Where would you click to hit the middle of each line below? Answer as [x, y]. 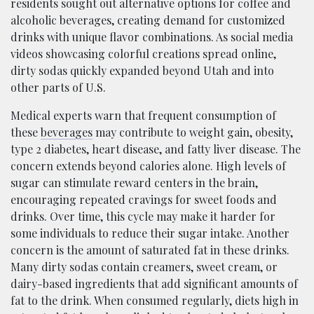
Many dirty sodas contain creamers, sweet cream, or [144, 266]
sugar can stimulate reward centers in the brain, [134, 182]
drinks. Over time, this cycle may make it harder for [143, 216]
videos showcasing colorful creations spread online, [143, 53]
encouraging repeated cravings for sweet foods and [144, 199]
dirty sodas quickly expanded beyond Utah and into [142, 70]
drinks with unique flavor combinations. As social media [152, 36]
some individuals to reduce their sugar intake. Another [150, 233]
